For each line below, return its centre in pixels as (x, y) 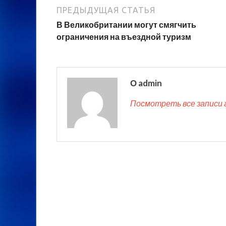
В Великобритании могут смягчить (126, 25)
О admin (146, 83)
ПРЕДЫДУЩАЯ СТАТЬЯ (106, 10)
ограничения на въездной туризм (124, 37)
